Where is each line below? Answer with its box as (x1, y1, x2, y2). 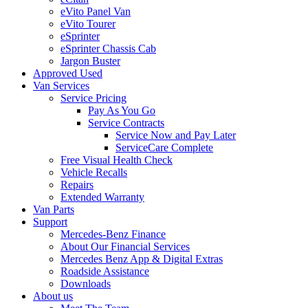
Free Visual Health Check (60, 154, 173, 166)
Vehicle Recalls (60, 166, 127, 178)
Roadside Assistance (60, 265, 149, 277)
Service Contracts (88, 117, 164, 129)
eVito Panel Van (60, 5, 131, 17)
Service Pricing (60, 92, 126, 104)
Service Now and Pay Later (115, 129, 236, 141)
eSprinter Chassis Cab (60, 43, 156, 54)
